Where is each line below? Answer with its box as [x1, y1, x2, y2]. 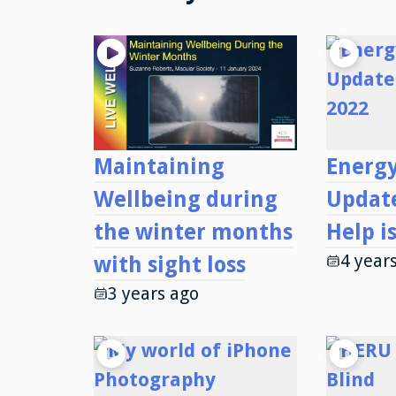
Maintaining [93, 153, 225, 179]
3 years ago [107, 283, 199, 304]
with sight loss [93, 251, 246, 278]
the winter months [93, 218, 293, 245]
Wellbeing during [93, 186, 278, 212]
